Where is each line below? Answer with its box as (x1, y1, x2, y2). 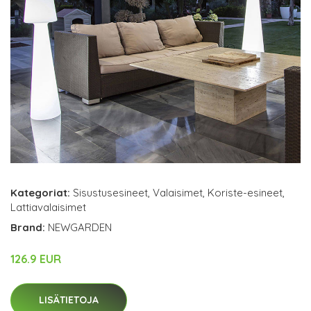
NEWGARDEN (48, 221, 112, 234)
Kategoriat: (10, 186, 70, 199)
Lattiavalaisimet (10, 201, 86, 214)
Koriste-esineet (208, 186, 283, 199)
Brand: (10, 221, 48, 234)
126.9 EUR (10, 252, 61, 266)
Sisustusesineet (73, 186, 148, 199)
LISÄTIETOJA (39, 294, 99, 306)
